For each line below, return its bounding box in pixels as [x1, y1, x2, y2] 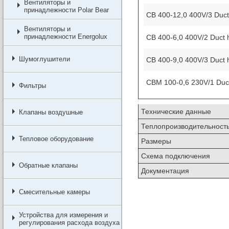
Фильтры [18, 82, 46, 89]
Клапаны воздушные [18, 108, 83, 116]
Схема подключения [141, 151, 210, 160]
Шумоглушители [18, 55, 70, 63]
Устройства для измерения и [18, 211, 108, 219]
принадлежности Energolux [24, 33, 107, 40]
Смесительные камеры [18, 188, 90, 196]
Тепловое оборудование [18, 135, 94, 143]
